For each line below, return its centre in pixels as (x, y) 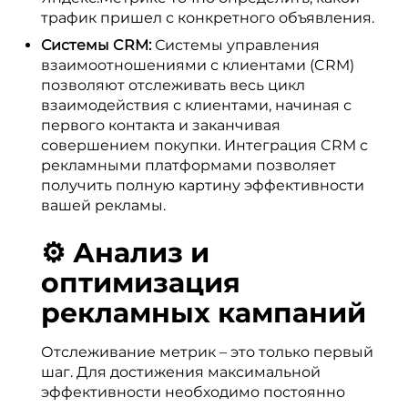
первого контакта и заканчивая (161, 125)
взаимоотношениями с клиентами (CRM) (198, 65)
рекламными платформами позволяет (189, 165)
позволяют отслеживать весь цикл (173, 85)
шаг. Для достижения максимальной (181, 372)
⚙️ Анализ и (125, 253)
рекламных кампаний (204, 313)
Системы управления (235, 45)
